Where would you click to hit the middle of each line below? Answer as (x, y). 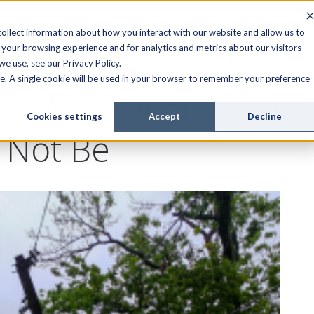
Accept (164, 117)
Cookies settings (64, 117)
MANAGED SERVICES (157, 30)
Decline (265, 117)
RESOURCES (275, 30)
